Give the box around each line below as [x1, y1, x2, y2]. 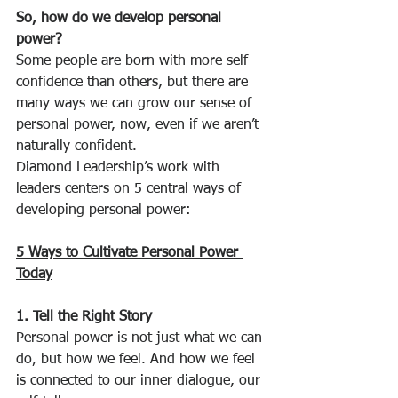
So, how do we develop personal [16, 12, 226, 27]
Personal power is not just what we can [16, 331, 267, 346]
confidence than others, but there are [16, 76, 252, 91]
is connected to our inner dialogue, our [16, 374, 265, 389]
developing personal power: [16, 203, 191, 219]
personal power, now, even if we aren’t [16, 118, 263, 133]
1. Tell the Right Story [16, 310, 152, 325]
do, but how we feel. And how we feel [16, 353, 259, 368]
